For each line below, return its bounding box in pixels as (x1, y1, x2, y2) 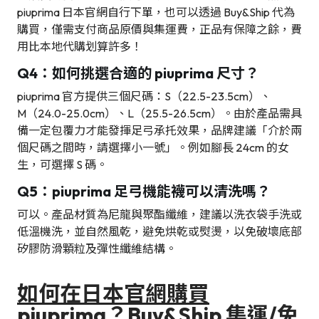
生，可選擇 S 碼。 (17, 157, 108, 172)
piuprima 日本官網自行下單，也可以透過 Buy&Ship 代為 (17, 5, 295, 20)
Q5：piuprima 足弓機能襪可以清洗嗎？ (17, 182, 271, 201)
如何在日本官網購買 (17, 280, 209, 308)
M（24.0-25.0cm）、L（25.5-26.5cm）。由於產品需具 (17, 106, 302, 121)
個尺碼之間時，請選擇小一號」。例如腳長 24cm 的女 (17, 140, 289, 155)
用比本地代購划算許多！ (17, 39, 142, 54)
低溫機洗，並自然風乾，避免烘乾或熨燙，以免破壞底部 (17, 224, 302, 239)
